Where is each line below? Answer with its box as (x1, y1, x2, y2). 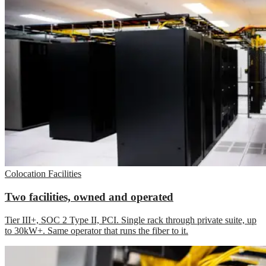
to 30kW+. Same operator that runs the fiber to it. (5, 225, 188, 236)
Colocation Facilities (5, 169, 81, 179)
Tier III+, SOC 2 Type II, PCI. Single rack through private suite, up (5, 214, 256, 225)
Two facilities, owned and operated (5, 190, 173, 203)
